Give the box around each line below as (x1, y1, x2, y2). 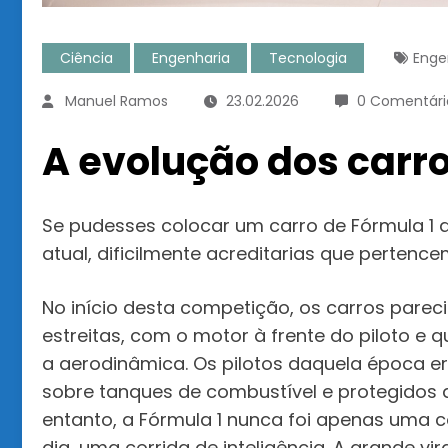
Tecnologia (268, 47, 347, 68)
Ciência (59, 47, 113, 68)
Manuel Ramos (65, 90, 168, 111)
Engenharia (151, 47, 230, 68)
